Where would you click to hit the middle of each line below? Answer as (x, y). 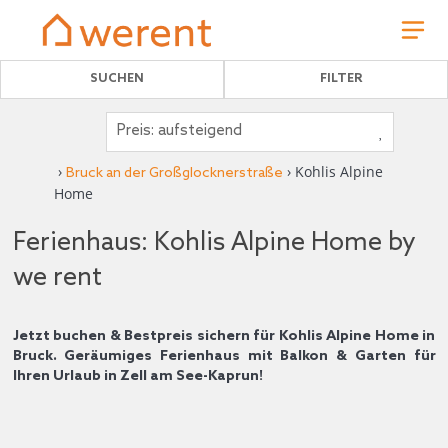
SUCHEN (117, 79)
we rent (57, 278)
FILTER (341, 79)
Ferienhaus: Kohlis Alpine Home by (214, 243)
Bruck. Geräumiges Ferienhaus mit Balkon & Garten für (224, 356)
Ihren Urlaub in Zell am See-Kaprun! (137, 376)
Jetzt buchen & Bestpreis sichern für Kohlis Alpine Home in (224, 336)
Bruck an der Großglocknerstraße (175, 173)
